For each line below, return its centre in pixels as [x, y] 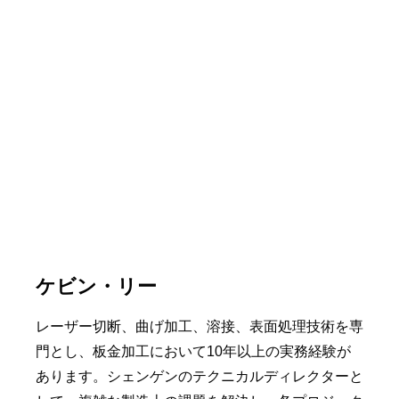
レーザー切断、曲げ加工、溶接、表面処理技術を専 [199, 327]
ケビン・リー [96, 287]
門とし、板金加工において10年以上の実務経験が [193, 352]
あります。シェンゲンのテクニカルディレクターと [199, 377]
